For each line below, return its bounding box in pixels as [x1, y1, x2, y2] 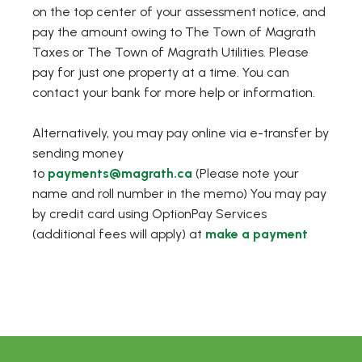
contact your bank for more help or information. [32, 84, 315, 100]
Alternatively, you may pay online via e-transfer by [32, 124, 329, 141]
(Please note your [196, 165, 299, 181]
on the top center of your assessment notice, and [32, 3, 326, 19]
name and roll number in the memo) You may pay [32, 185, 326, 201]
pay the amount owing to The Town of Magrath [32, 23, 316, 40]
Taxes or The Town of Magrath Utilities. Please [32, 44, 309, 60]
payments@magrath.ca [48, 165, 192, 181]
